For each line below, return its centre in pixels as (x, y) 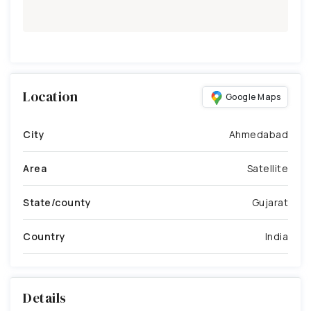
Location (50, 97)
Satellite (267, 168)
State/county (57, 202)
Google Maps (252, 96)
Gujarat (270, 202)
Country (44, 236)
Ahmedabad (258, 134)
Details (45, 297)
